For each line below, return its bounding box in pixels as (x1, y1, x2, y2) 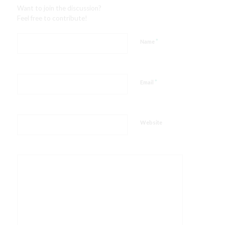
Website (140, 119, 162, 126)
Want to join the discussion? (17, 4, 101, 13)
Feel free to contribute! (17, 14, 87, 23)
